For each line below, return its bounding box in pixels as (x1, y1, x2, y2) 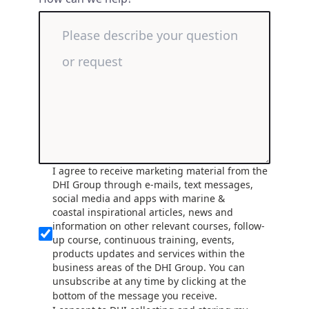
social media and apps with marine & (52, 191, 226, 205)
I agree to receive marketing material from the (52, 163, 268, 177)
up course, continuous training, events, (52, 232, 235, 246)
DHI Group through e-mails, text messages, (52, 177, 254, 191)
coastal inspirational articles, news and (52, 205, 234, 219)
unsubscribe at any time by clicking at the (52, 274, 247, 288)
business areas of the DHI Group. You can (52, 260, 246, 274)
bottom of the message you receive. (52, 288, 218, 302)
